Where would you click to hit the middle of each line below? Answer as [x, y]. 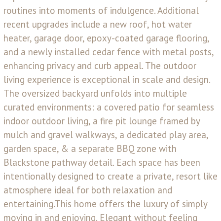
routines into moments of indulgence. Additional [101, 11]
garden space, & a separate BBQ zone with [90, 149]
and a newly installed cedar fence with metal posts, [109, 52]
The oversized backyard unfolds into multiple [95, 93]
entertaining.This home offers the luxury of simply [105, 204]
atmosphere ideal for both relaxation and [88, 190]
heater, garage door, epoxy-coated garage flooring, [106, 38]
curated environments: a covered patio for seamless [109, 107]
